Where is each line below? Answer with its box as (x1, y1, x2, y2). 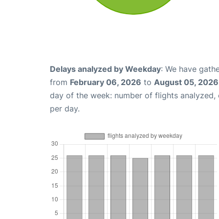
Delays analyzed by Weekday (50, 64, 161, 74)
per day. (50, 103, 80, 113)
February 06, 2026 (70, 77, 141, 87)
